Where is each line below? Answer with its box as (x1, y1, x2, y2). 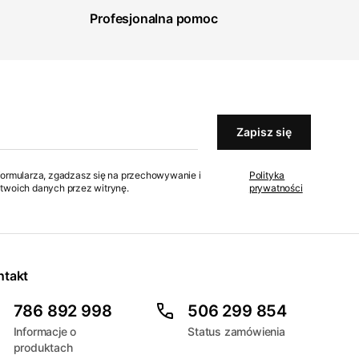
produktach (13, 341, 73, 354)
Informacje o (13, 325, 77, 338)
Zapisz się (236, 125, 292, 139)
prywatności (248, 182, 303, 194)
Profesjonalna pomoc (90, 10, 218, 26)
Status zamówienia (188, 325, 285, 338)
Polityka (248, 169, 285, 181)
